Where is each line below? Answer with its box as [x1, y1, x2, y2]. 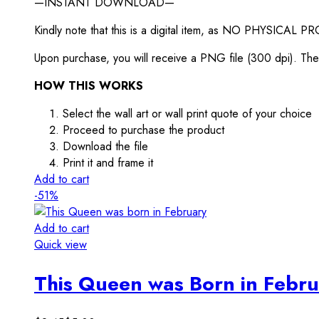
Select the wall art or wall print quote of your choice [63, 105, 312, 122]
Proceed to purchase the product [63, 122, 224, 139]
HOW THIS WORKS [34, 78, 143, 95]
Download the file [63, 138, 148, 155]
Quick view [34, 236, 87, 253]
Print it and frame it [63, 155, 153, 172]
